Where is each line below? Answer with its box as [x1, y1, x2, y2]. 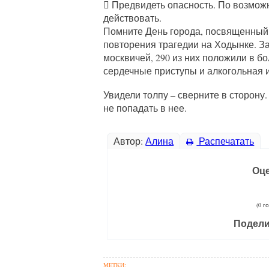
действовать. [103, 11, 162, 24]
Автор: [113, 134, 146, 147]
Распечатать [196, 134, 255, 147]
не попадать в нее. [103, 101, 187, 114]
